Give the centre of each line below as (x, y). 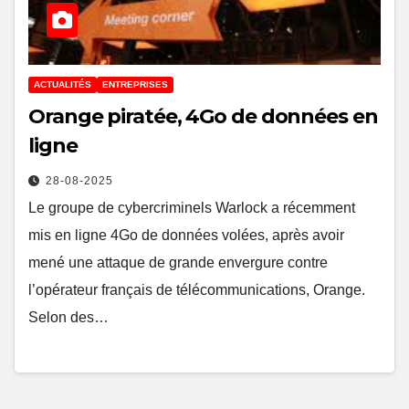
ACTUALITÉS (63, 84)
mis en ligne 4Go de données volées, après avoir (186, 235)
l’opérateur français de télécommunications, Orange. (197, 289)
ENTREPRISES (135, 84)
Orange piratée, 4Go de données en (203, 116)
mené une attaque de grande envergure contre (178, 262)
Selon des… (68, 317)
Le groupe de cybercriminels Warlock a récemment (192, 207)
